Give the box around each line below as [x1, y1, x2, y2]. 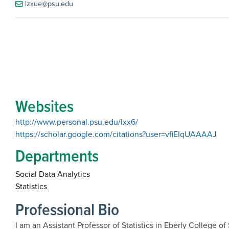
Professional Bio [15, 197, 119, 221]
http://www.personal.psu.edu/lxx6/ [15, 116, 138, 128]
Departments [15, 144, 99, 168]
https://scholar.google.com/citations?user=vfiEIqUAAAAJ [15, 128, 217, 140]
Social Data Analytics [15, 168, 90, 180]
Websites [15, 94, 74, 118]
